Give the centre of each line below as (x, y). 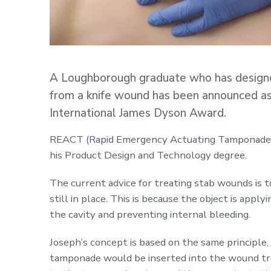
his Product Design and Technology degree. (148, 155)
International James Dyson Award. (138, 113)
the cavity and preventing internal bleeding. (150, 214)
